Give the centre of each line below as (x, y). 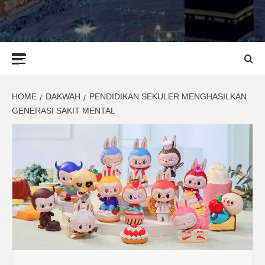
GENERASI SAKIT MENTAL (64, 111)
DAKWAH (63, 96)
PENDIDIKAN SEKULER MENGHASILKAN (168, 96)
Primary (64, 49)
